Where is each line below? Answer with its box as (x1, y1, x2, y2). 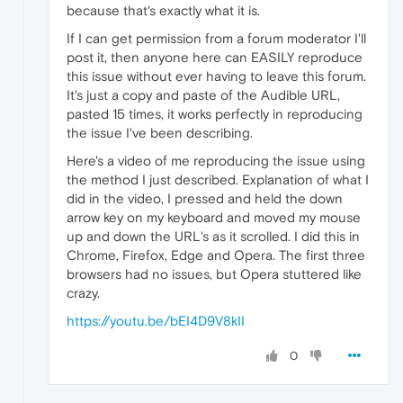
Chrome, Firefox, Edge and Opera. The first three (67, 246, 365, 263)
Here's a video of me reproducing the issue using (67, 152, 365, 168)
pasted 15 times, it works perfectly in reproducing (67, 105, 363, 121)
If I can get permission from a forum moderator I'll (67, 30, 366, 46)
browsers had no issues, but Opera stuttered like (67, 265, 362, 282)
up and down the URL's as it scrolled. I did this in (67, 228, 360, 244)
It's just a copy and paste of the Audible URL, (67, 86, 340, 103)
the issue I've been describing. (67, 124, 253, 140)
